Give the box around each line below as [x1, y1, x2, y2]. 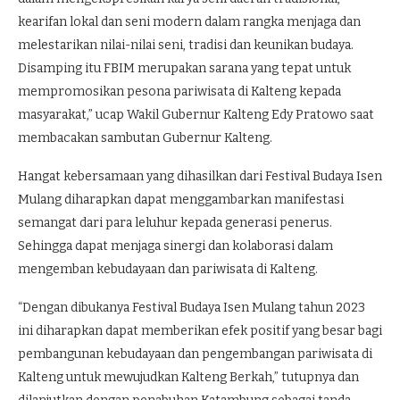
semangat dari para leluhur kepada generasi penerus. [18, 215, 332, 230]
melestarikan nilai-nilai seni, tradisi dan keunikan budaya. [18, 37, 354, 53]
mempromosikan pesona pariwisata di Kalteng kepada [18, 84, 341, 99]
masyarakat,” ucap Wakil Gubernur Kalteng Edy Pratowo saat [18, 107, 374, 122]
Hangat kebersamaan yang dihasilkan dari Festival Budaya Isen [18, 169, 382, 184]
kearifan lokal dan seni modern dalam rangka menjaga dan [18, 14, 361, 29]
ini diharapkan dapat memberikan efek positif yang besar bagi [18, 323, 382, 338]
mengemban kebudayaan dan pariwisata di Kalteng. [18, 262, 318, 277]
